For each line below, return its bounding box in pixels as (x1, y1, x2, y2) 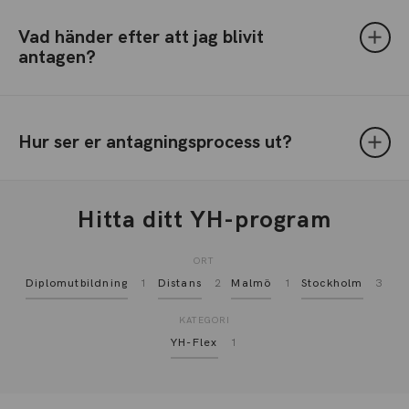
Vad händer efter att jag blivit (18, 26, 264, 48)
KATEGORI (179, 315, 230, 326)
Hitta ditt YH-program (78, 206, 331, 235)
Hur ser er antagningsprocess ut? (18, 131, 292, 153)
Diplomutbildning (25, 277, 129, 290)
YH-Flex (171, 336, 218, 350)
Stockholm (300, 277, 363, 290)
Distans (157, 277, 202, 290)
